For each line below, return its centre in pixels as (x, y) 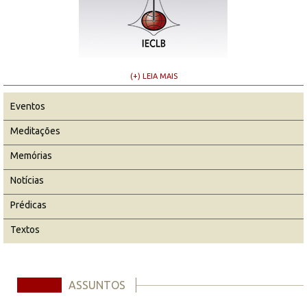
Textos (25, 229)
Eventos (28, 106)
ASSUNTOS (97, 285)
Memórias (31, 155)
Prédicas (28, 205)
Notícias (27, 180)
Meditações (35, 131)
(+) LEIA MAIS (153, 76)
